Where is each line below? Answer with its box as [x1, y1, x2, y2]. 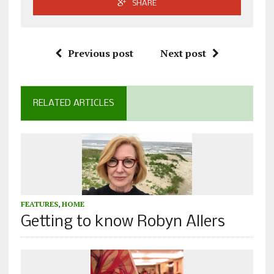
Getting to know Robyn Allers [20, 214, 225, 231]
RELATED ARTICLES [32, 98, 114, 109]
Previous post [67, 46, 133, 61]
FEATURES [20, 199, 58, 209]
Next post [160, 46, 206, 61]
